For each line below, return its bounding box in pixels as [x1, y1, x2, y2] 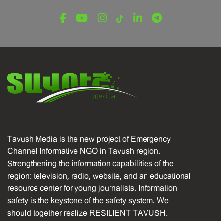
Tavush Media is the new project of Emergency [7, 135, 171, 143]
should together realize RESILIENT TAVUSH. [7, 209, 168, 217]
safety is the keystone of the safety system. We [7, 196, 169, 204]
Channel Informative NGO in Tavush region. [7, 147, 160, 155]
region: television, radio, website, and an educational [7, 172, 191, 180]
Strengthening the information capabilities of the [7, 159, 174, 167]
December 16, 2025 [20, 15, 75, 22]
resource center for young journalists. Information [7, 184, 177, 192]
